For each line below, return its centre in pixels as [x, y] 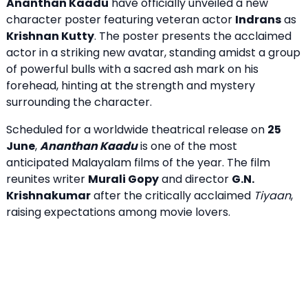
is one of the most [187, 146]
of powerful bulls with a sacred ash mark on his [132, 69]
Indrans [258, 19]
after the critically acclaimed [172, 195]
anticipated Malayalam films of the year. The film [138, 162]
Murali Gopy [123, 179]
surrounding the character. [79, 102]
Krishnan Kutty [50, 36]
